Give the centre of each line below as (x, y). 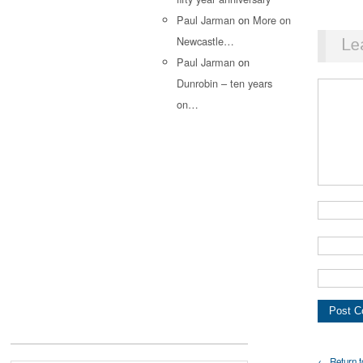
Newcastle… (205, 41)
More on (272, 19)
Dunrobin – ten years (224, 83)
